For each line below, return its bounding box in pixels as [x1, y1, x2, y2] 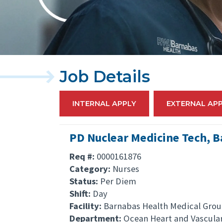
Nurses [112, 163, 139, 175]
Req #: [69, 151, 97, 163]
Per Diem [100, 175, 136, 187]
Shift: [69, 188, 93, 200]
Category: [69, 163, 112, 175]
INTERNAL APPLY [72, 99, 136, 109]
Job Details [59, 67, 150, 87]
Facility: [69, 200, 104, 212]
